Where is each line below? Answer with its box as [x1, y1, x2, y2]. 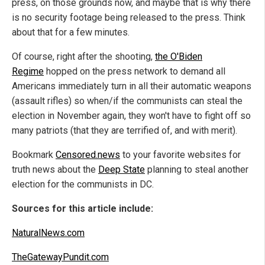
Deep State [98, 163, 145, 175]
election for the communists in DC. [12, 178, 154, 190]
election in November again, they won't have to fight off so [12, 109, 251, 121]
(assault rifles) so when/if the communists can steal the [12, 95, 243, 106]
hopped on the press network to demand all [44, 65, 225, 77]
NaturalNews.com [12, 227, 85, 238]
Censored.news [56, 148, 120, 160]
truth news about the [12, 163, 98, 175]
